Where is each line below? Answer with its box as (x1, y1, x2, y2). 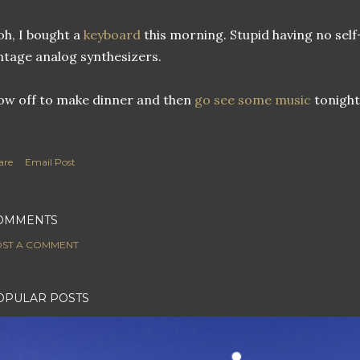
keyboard (84, 27, 141, 43)
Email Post (25, 156, 76, 168)
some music (238, 92, 311, 108)
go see (194, 92, 235, 108)
